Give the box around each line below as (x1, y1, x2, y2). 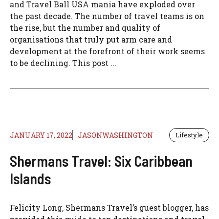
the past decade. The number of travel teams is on (10, 11, 204, 22)
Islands (10, 170, 51, 188)
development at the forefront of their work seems (10, 46, 205, 57)
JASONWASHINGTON (78, 131, 153, 140)
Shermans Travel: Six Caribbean (10, 152, 193, 170)
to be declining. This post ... (10, 58, 116, 68)
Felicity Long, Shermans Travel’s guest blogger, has (10, 202, 209, 213)
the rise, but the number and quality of (10, 22, 160, 33)
